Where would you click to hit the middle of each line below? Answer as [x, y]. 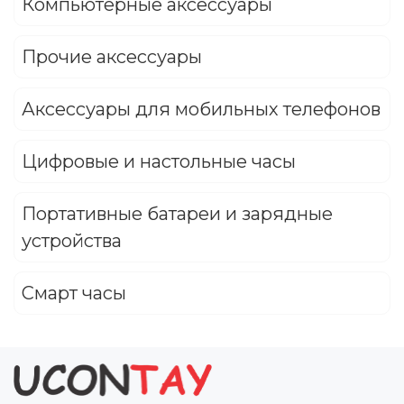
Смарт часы [74, 294]
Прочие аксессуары [112, 57]
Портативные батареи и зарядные [177, 214]
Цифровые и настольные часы [159, 162]
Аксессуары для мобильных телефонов [201, 110]
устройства [72, 241]
